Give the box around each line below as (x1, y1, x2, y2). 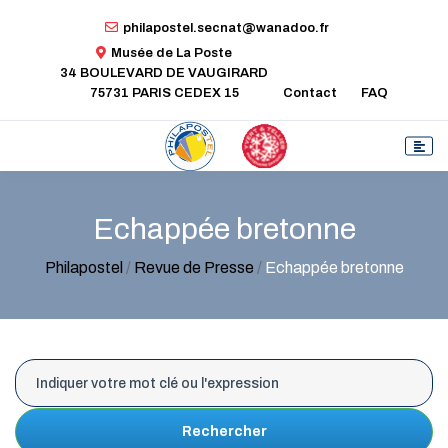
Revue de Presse (133, 259, 254, 276)
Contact (283, 85, 337, 100)
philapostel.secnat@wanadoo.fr (122, 20, 329, 35)
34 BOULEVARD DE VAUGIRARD (60, 65, 268, 80)
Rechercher (181, 424, 267, 439)
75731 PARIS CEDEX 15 (89, 85, 239, 100)
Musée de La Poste (111, 45, 232, 60)
